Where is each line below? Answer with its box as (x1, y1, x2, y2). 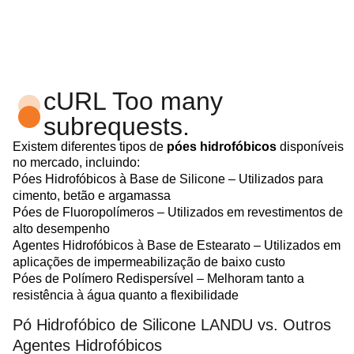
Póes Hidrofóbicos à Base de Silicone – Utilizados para (13, 171, 323, 186)
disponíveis (277, 139, 344, 153)
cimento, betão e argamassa (13, 188, 171, 202)
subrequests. (43, 111, 190, 141)
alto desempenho (13, 221, 110, 235)
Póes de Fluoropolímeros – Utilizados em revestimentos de (13, 205, 343, 219)
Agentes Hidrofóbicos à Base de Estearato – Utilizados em (13, 238, 341, 252)
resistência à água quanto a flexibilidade (13, 288, 239, 302)
